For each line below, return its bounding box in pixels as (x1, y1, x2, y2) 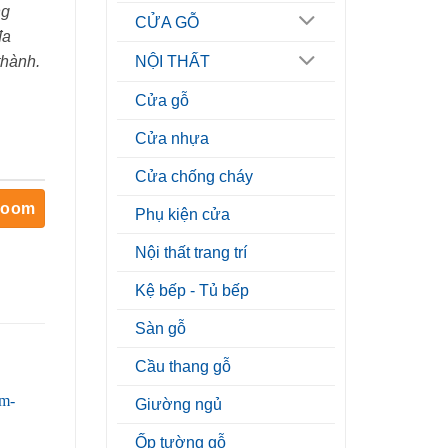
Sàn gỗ (135, 320, 186, 338)
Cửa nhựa (135, 130, 209, 148)
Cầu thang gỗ (135, 358, 231, 376)
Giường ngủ (135, 396, 222, 414)
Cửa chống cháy (135, 168, 253, 186)
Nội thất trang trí (135, 244, 247, 262)
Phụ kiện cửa (135, 206, 230, 224)
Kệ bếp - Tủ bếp (135, 282, 249, 300)
